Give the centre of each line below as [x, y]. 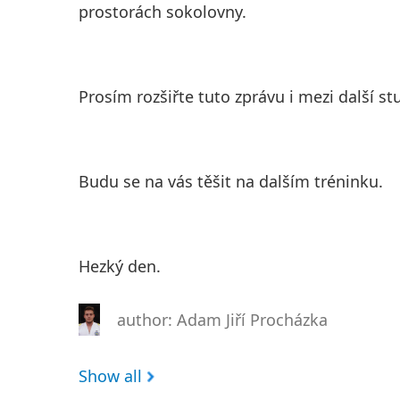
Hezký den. [121, 267]
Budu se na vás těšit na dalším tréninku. [230, 182]
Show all [110, 376]
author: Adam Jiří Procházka [222, 320]
